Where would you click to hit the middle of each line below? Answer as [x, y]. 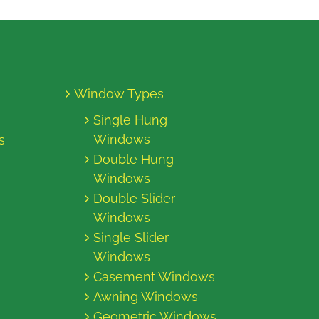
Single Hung [130, 120]
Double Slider [134, 198]
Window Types [119, 93]
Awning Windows [146, 296]
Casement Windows [154, 276]
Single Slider [131, 237]
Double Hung [134, 159]
